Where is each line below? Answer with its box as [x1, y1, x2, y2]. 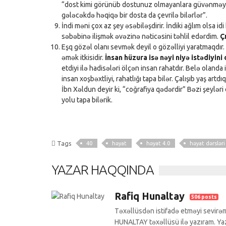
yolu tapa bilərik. [62, 96, 112, 104]
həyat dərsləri [190, 140, 225, 147]
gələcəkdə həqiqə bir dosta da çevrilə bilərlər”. [62, 11, 207, 20]
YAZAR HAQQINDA [51, 162, 154, 178]
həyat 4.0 [146, 140, 170, 147]
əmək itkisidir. [62, 53, 105, 62]
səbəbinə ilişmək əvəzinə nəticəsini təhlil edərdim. [62, 32, 220, 41]
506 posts [191, 194, 217, 200]
